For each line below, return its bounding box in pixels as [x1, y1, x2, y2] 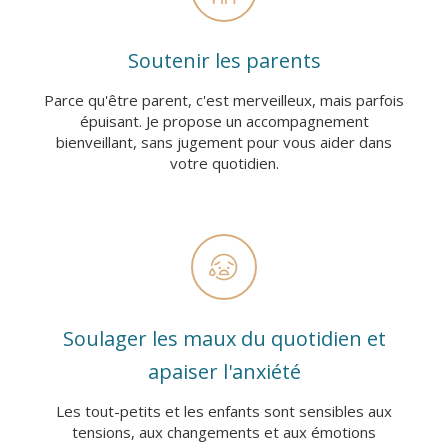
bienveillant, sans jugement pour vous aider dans [56, 132, 392, 152]
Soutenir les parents [127, 47, 321, 74]
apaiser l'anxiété [147, 358, 301, 385]
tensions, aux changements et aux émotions [72, 422, 376, 442]
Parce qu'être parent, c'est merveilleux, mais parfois [44, 90, 404, 110]
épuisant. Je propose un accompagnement [79, 111, 369, 131]
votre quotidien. [169, 153, 279, 173]
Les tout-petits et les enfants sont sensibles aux [56, 401, 392, 421]
